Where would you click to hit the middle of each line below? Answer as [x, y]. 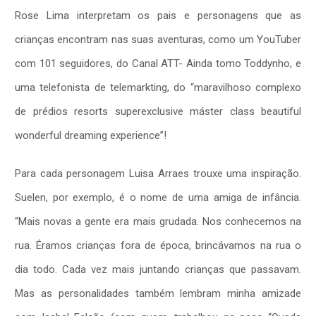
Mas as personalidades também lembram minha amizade [158, 293]
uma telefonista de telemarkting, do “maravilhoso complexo [158, 87]
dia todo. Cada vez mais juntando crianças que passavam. [158, 269]
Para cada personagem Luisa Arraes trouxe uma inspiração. [158, 173]
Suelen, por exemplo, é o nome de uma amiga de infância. [158, 197]
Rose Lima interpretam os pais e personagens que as [158, 15]
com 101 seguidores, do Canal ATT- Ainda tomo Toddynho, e [158, 63]
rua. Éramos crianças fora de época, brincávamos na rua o [158, 245]
